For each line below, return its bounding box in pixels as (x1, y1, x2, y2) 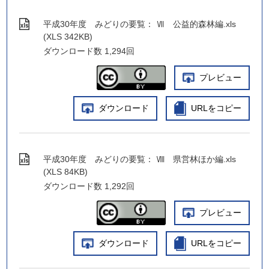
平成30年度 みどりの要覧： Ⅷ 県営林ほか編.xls (43, 154, 237, 164)
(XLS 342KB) (43, 32, 93, 41)
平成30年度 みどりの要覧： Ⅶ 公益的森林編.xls (43, 19, 237, 29)
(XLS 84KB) (43, 167, 88, 177)
